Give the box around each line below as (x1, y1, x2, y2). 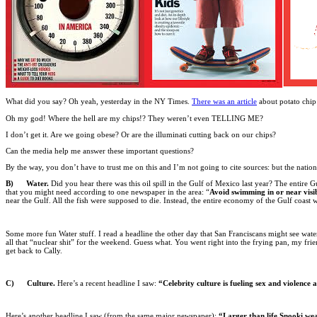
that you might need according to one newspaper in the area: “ (6, 188, 209, 197)
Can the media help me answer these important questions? (6, 146, 194, 155)
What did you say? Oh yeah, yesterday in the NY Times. (6, 97, 192, 106)
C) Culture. (6, 279, 55, 288)
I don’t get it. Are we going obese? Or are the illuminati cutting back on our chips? (6, 129, 276, 139)
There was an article (192, 97, 257, 106)
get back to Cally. (6, 246, 62, 255)
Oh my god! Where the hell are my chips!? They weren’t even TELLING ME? (6, 113, 263, 122)
